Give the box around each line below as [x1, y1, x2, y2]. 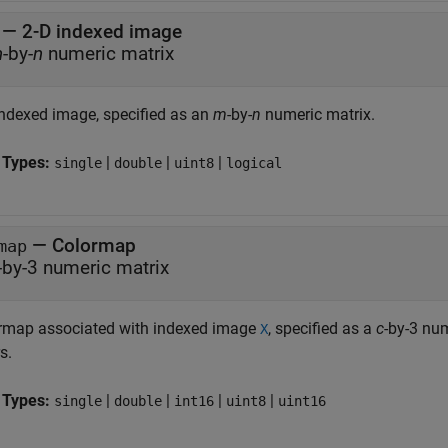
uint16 [278, 393, 326, 409]
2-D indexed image [22, 20, 182, 43]
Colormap [52, 234, 136, 257]
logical [226, 155, 282, 171]
